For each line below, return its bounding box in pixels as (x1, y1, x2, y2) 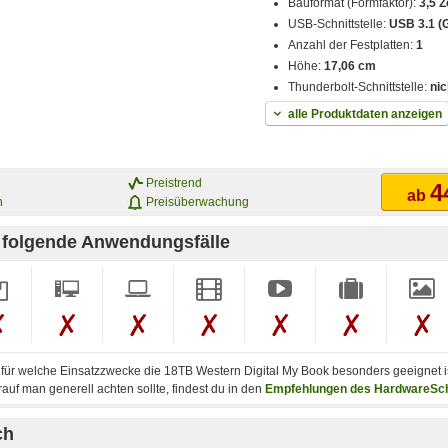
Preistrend (146, 175, 202, 190)
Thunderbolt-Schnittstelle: (288, 80, 431, 95)
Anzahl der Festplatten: (288, 38, 417, 53)
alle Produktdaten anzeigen (288, 107, 442, 122)
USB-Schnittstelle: (288, 17, 390, 32)
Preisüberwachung (146, 194, 249, 209)
